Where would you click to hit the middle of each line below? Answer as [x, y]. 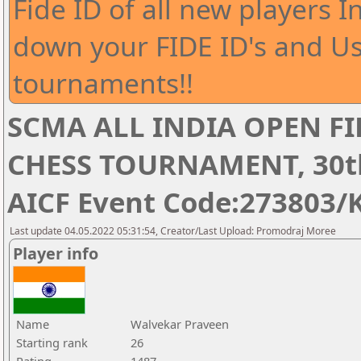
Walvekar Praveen [180, 324]
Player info [56, 253]
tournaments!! [103, 83]
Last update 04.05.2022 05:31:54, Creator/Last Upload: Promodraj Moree [173, 231]
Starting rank [52, 342]
